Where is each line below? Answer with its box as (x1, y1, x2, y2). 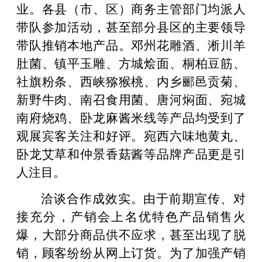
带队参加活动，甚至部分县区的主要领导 (16, 17, 246, 35)
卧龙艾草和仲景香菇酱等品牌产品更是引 (16, 144, 246, 162)
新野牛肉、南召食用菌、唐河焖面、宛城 (16, 89, 246, 108)
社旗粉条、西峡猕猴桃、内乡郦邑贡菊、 (16, 71, 246, 89)
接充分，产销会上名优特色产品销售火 (16, 206, 246, 225)
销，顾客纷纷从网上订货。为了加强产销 (16, 243, 246, 261)
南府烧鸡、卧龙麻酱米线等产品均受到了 (16, 108, 246, 126)
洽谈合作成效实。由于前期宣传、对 (41, 188, 246, 206)
